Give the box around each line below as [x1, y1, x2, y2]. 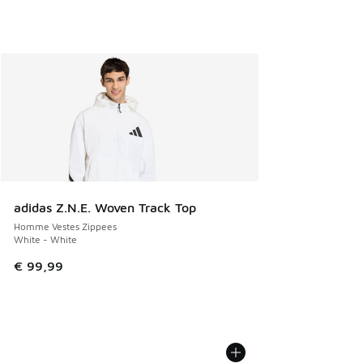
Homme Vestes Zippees [14, 220, 117, 233]
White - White [14, 233, 77, 246]
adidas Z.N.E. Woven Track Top [14, 199, 196, 215]
